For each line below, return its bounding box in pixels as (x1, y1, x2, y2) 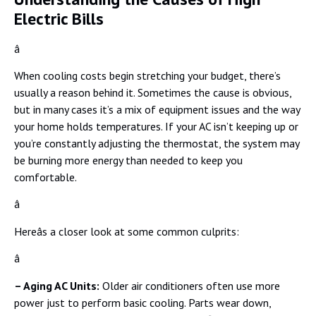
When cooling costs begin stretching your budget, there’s (14, 68, 281, 83)
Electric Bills (14, 7, 104, 30)
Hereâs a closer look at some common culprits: (14, 224, 239, 238)
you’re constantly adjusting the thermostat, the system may (14, 135, 299, 150)
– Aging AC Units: (14, 278, 99, 293)
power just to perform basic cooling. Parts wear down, (14, 295, 271, 310)
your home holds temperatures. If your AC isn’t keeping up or (14, 119, 298, 133)
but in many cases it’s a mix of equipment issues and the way (14, 102, 300, 116)
